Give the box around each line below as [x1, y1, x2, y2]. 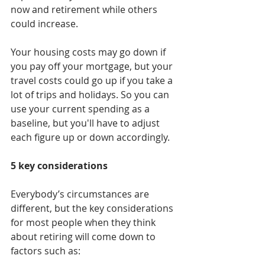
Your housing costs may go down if [11, 46, 168, 59]
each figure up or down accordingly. [11, 131, 170, 144]
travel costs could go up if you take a [11, 74, 175, 88]
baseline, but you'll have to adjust [11, 117, 162, 130]
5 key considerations [11, 159, 108, 173]
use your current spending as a [11, 102, 152, 116]
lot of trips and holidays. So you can [11, 88, 172, 102]
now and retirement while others [11, 3, 160, 17]
